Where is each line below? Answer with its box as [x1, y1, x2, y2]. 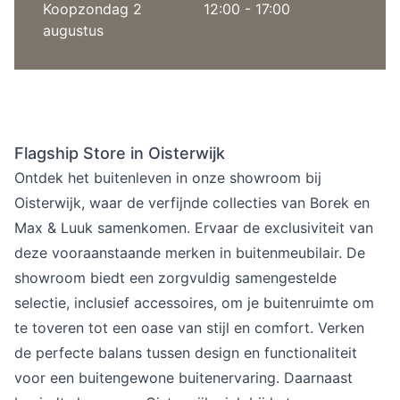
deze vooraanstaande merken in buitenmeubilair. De [14, 244, 365, 262]
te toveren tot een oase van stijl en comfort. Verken [14, 319, 364, 337]
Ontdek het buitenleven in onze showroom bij [14, 169, 321, 187]
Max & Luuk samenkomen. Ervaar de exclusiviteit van [14, 219, 373, 237]
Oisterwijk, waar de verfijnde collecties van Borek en [14, 194, 370, 212]
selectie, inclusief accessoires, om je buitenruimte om [14, 294, 374, 312]
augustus [43, 21, 104, 39]
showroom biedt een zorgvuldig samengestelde [14, 269, 337, 287]
